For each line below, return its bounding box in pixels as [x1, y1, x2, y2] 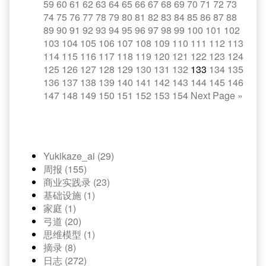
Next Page [191, 88, 235, 102]
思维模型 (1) [43, 227, 95, 241]
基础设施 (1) [43, 188, 95, 202]
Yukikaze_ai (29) [43, 149, 114, 163]
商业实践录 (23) [43, 175, 110, 189]
